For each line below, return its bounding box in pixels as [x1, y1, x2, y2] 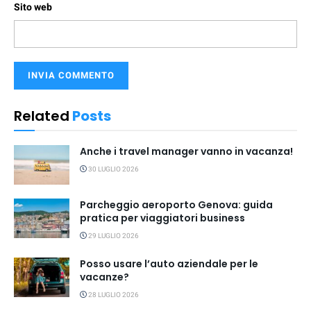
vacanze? [80, 269, 129, 284]
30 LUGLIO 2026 [87, 164, 139, 174]
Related [14, 106, 69, 126]
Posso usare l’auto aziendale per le [80, 256, 258, 271]
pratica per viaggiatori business [80, 210, 245, 225]
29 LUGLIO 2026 [87, 230, 139, 241]
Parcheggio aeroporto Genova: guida [80, 197, 273, 212]
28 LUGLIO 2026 [87, 289, 139, 300]
